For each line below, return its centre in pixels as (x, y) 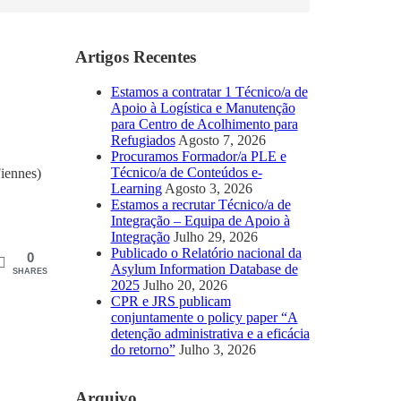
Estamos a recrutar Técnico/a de (200, 204)
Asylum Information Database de (204, 269)
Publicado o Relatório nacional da (206, 252)
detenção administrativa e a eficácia (210, 333)
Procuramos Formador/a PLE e (198, 156)
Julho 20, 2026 (185, 285)
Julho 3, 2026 (217, 349)
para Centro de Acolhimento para (204, 124)
